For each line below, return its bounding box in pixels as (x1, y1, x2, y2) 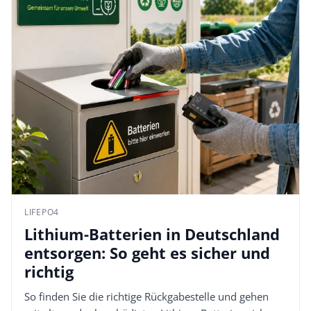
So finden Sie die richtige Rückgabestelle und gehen (24, 289, 269, 303)
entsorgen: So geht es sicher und (24, 242, 270, 263)
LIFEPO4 (24, 205, 60, 218)
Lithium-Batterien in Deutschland (24, 223, 280, 244)
